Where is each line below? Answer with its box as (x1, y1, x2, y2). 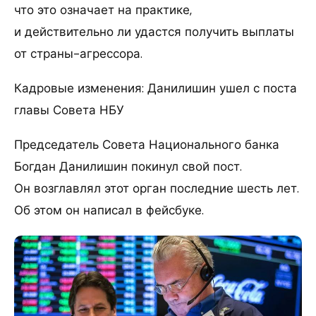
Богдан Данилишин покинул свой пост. (14, 158, 242, 174)
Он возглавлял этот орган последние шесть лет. (14, 180, 299, 196)
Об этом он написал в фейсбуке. (14, 202, 204, 218)
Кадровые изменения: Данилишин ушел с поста (14, 80, 297, 96)
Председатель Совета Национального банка (14, 136, 279, 152)
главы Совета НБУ (14, 102, 124, 118)
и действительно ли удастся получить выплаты (14, 23, 294, 39)
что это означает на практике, (14, 1, 192, 18)
